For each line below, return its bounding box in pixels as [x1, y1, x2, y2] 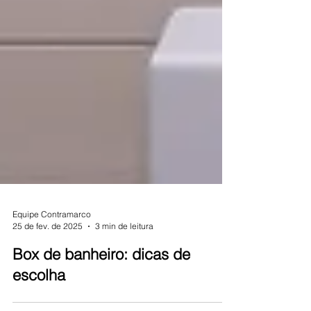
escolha [12, 290, 65, 310]
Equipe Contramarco [12, 234, 91, 244]
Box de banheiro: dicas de [12, 269, 190, 289]
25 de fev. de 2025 [12, 246, 83, 256]
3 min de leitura [95, 246, 153, 256]
